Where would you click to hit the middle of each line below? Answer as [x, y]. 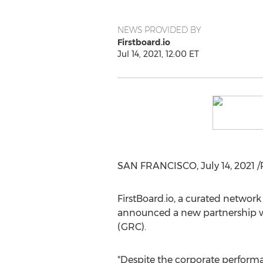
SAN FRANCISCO [157, 166]
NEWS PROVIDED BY [159, 30]
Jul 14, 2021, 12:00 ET [158, 54]
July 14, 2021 [227, 166]
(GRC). [131, 227]
